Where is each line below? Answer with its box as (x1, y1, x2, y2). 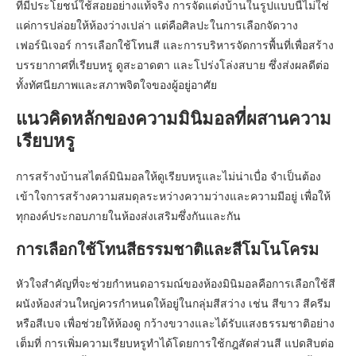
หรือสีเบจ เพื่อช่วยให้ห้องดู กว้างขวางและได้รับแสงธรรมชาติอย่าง (16, 315, 335, 331)
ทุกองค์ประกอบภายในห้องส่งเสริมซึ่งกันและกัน (16, 207, 241, 223)
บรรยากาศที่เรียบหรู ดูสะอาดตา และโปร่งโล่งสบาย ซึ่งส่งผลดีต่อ (16, 56, 329, 72)
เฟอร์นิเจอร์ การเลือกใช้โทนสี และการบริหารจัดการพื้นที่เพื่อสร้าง (16, 37, 334, 52)
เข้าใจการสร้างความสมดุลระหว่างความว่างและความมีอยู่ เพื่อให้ (16, 188, 331, 203)
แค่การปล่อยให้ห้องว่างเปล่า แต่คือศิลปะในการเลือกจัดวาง (16, 17, 298, 33)
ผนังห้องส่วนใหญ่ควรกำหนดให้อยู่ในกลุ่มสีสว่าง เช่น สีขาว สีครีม (16, 295, 331, 311)
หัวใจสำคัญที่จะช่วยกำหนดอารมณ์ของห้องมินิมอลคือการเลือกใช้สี (16, 275, 335, 291)
